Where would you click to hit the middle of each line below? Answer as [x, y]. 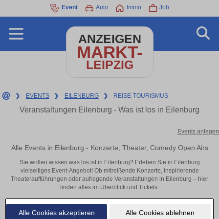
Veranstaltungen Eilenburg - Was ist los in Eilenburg [109, 110]
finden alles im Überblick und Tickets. [109, 187]
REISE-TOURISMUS [141, 96]
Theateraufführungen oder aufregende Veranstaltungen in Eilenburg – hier [109, 179]
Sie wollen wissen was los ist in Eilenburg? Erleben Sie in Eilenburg [109, 163]
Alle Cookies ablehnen [160, 212]
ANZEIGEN [109, 39]
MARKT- [109, 52]
